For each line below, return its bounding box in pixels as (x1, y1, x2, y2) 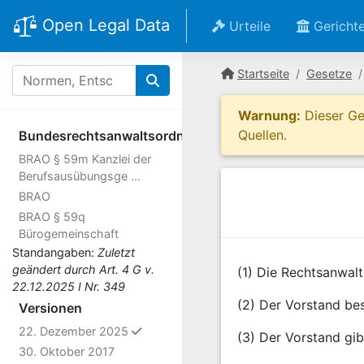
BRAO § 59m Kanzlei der (19, 152, 151, 166)
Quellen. (238, 127, 287, 143)
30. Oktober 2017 (19, 344, 115, 358)
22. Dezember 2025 (19, 324, 132, 338)
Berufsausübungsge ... (19, 169, 141, 183)
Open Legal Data (37, 15, 170, 36)
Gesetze (306, 67, 352, 80)
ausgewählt (141, 323, 205, 337)
